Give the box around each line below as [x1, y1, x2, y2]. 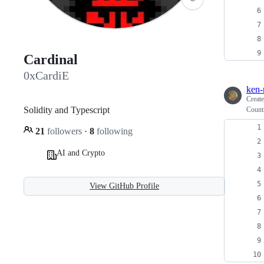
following [94, 126, 133, 136]
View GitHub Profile [90, 181, 159, 190]
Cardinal [24, 52, 78, 68]
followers [45, 126, 84, 136]
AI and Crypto [57, 148, 105, 157]
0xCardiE [24, 69, 69, 82]
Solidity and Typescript [24, 104, 110, 115]
